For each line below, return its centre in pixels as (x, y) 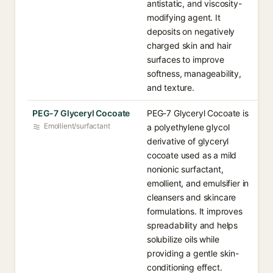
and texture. (171, 87)
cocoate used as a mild (192, 155)
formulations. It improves (195, 211)
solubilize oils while (183, 239)
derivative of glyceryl (188, 141)
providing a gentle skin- (193, 253)
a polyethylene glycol (188, 127)
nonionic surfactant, (185, 169)
